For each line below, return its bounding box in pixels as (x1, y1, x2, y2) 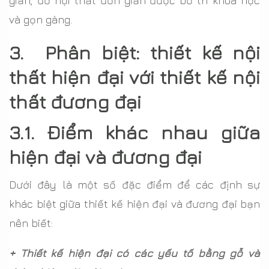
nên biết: (9, 216, 53, 229)
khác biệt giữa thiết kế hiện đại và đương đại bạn (9, 197, 260, 210)
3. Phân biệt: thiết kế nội (9, 40, 260, 64)
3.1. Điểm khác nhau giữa (9, 120, 260, 144)
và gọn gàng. (9, 13, 72, 26)
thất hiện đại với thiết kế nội (9, 65, 260, 88)
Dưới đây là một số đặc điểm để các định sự (9, 178, 260, 191)
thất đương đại (9, 89, 141, 113)
